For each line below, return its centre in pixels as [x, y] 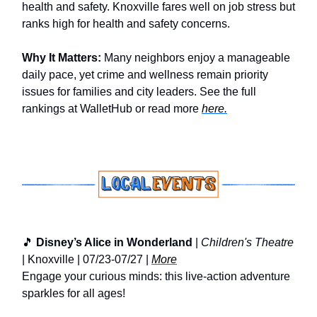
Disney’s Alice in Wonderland [114, 242]
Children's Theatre [247, 242]
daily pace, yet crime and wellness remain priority [145, 74]
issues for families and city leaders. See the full [139, 91]
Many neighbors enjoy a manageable [196, 57]
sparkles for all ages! [74, 293]
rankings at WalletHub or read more [112, 108]
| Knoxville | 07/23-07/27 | [87, 259]
